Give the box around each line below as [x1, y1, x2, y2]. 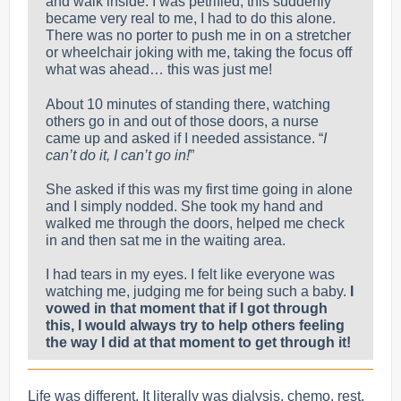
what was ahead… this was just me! [46, 62, 276, 77]
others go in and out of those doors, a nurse [46, 114, 319, 129]
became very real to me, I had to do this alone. [46, 11, 336, 26]
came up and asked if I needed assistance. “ [46, 131, 323, 146]
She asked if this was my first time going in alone [46, 182, 353, 197]
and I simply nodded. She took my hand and [46, 199, 323, 214]
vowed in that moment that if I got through [46, 301, 328, 316]
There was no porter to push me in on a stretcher [46, 28, 351, 43]
